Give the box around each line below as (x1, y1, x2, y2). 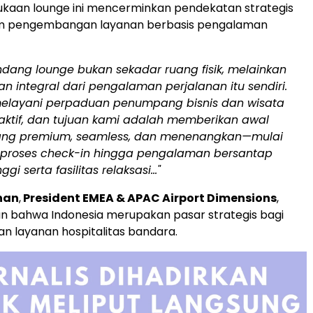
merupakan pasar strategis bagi (103, 207, 284, 224)
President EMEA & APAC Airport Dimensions (21, 190, 277, 207)
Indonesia (51, 207, 103, 224)
